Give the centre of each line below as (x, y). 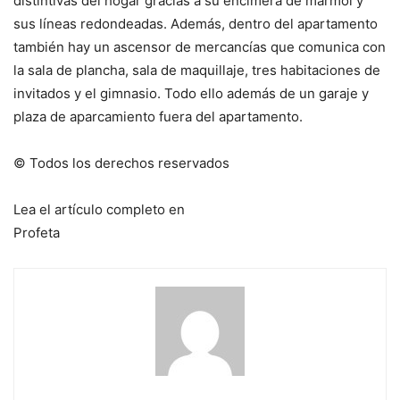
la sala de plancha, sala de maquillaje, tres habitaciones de (197, 71)
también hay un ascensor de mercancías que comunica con (200, 47)
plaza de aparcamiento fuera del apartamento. (158, 117)
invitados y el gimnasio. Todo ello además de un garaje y (191, 94)
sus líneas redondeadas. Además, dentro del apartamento (196, 24)
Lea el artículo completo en (99, 210)
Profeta (37, 233)
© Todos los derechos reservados (121, 163)
